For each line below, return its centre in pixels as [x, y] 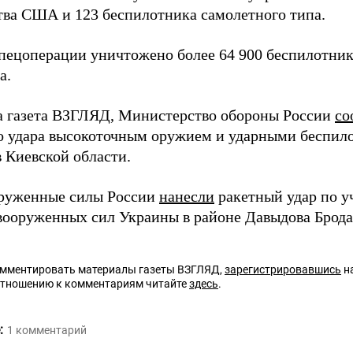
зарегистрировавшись [283, 270]
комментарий [51, 331]
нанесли [187, 197]
